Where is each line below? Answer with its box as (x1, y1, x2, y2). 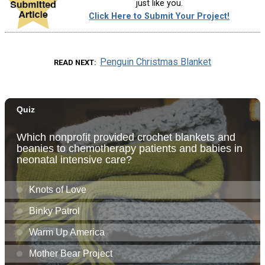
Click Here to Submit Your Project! (89, 11, 230, 21)
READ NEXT (53, 57, 94, 67)
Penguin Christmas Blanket (100, 56, 212, 67)
